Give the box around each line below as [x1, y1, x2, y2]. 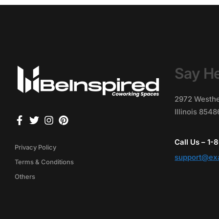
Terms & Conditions [15, 157, 74, 166]
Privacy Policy [15, 143, 56, 151]
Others [15, 172, 35, 180]
